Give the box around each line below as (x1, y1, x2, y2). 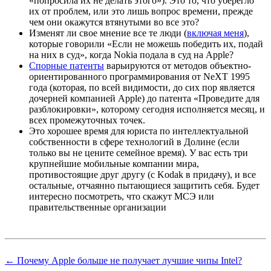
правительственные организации (29, 201, 166, 212)
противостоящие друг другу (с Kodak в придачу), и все (29, 169, 256, 180)
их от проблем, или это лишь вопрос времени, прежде (29, 5, 253, 16)
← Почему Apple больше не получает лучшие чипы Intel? (5, 255, 242, 266)
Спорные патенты (29, 60, 104, 71)
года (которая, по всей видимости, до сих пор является (29, 82, 255, 93)
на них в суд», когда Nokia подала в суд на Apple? (29, 49, 233, 60)
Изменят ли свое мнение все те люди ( (29, 27, 187, 38)
